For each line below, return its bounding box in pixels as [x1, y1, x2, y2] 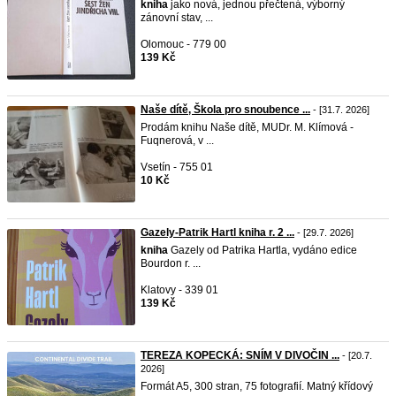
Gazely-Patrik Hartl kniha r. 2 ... [141, 226, 294, 239]
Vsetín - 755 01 [141, 161, 213, 173]
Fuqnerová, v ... [141, 134, 214, 147]
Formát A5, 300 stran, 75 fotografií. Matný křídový [141, 380, 373, 392]
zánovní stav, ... [141, 11, 213, 24]
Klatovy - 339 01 [141, 284, 218, 296]
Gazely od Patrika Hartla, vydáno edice [168, 244, 357, 256]
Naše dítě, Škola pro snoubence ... [141, 103, 310, 116]
